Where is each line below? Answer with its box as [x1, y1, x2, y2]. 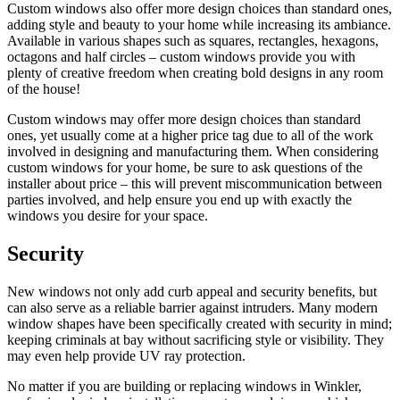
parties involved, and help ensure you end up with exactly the [7, 192, 352, 207]
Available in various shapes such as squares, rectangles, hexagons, [7, 33, 379, 48]
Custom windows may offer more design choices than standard [7, 112, 361, 127]
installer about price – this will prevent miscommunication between [7, 176, 382, 191]
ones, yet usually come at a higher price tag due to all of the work [7, 128, 373, 143]
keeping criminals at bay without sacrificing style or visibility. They [7, 331, 384, 347]
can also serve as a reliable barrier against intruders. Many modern [7, 299, 378, 315]
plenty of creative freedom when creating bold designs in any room [7, 65, 383, 80]
